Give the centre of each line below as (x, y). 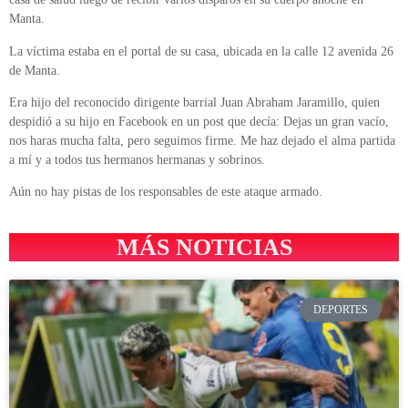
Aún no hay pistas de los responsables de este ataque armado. (166, 192)
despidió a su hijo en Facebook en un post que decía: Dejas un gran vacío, (199, 121)
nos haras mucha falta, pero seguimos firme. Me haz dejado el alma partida (202, 140)
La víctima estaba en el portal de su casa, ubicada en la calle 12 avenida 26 (201, 51)
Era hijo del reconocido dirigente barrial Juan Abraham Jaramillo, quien (194, 102)
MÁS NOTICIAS (204, 247)
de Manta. (35, 70)
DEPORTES (340, 309)
